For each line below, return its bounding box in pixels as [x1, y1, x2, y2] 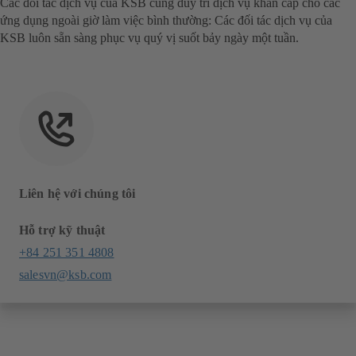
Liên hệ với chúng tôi [19, 187, 136, 201]
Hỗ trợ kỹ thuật [19, 223, 106, 238]
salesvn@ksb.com [19, 268, 112, 282]
